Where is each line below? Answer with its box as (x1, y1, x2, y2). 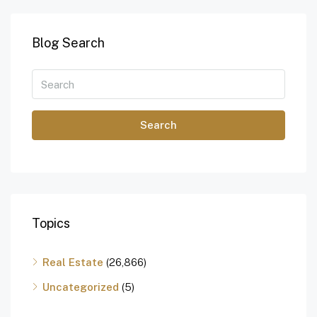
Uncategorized (42, 281, 119, 294)
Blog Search (32, 35, 105, 51)
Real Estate (42, 256, 103, 269)
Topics (32, 216, 70, 231)
